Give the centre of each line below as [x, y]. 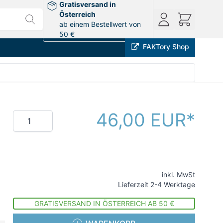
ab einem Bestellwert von [100, 24]
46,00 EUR [141, 120]
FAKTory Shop [166, 47]
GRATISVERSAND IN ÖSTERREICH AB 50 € [104, 203]
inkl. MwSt [178, 174]
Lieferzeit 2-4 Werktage [157, 184]
